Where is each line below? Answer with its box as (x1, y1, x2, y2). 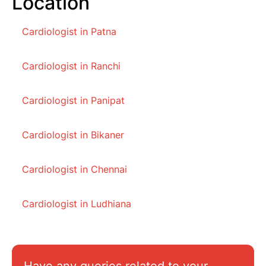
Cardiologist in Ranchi (22, 60, 121, 72)
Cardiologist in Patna (22, 26, 116, 38)
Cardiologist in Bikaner (22, 129, 124, 141)
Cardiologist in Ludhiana (22, 198, 131, 210)
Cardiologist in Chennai (22, 163, 127, 176)
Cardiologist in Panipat (22, 94, 125, 107)
